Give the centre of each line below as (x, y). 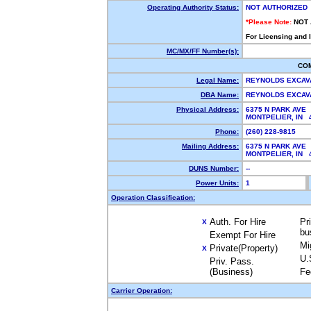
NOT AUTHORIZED (277, 7)
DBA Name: (220, 95)
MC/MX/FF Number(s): (203, 51)
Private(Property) (243, 248)
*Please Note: (269, 22)
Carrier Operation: (142, 291)
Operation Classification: (153, 197)
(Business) (231, 272)
